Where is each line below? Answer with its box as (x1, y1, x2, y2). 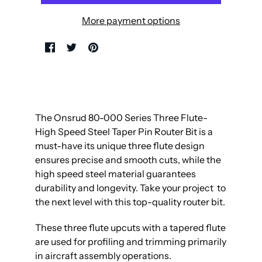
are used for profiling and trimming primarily (35, 236, 226, 248)
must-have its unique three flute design (35, 140, 205, 152)
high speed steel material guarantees (35, 168, 196, 180)
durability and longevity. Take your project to (35, 182, 226, 194)
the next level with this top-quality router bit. (35, 196, 225, 208)
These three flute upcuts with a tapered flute (35, 222, 226, 234)
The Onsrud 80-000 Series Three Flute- (35, 112, 208, 124)
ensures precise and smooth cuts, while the (35, 154, 221, 166)
